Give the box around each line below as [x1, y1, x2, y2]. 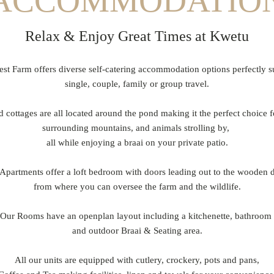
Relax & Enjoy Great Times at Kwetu [25, 28, 249, 44]
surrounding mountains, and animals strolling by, [42, 123, 232, 133]
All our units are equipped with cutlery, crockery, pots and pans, [15, 255, 259, 265]
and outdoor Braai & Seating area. [72, 226, 202, 235]
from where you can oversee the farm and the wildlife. [33, 182, 241, 191]
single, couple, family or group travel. [65, 79, 209, 89]
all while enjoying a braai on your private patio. [46, 138, 228, 147]
